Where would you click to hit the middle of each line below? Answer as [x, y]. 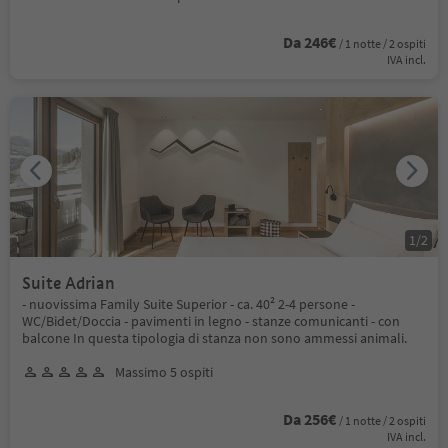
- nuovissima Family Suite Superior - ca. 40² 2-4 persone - [188, 303]
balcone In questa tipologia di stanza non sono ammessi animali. [214, 337]
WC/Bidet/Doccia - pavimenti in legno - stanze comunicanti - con [211, 320]
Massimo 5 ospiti [164, 371]
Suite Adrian [68, 283]
